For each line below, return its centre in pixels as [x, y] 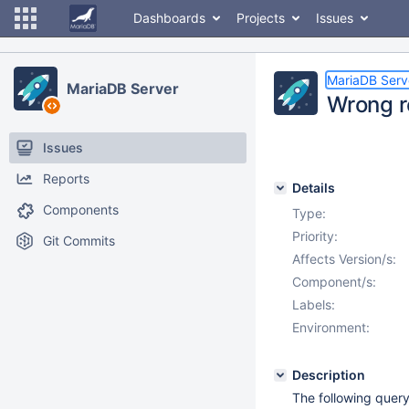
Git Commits [79, 241]
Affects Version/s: [344, 259]
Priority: [315, 236]
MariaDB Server [123, 89]
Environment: [331, 327]
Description [329, 375]
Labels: [314, 304]
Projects [261, 18]
